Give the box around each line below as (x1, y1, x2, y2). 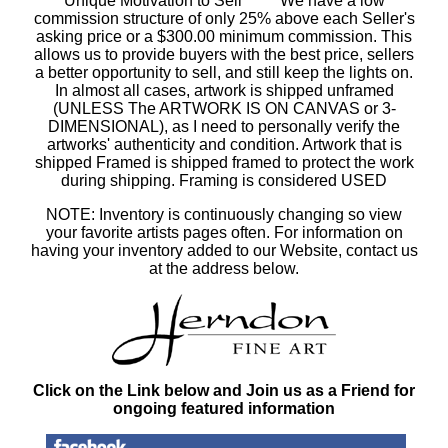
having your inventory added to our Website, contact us (30, 241, 418, 259)
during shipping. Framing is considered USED (61, 171, 387, 189)
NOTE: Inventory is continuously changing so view (46, 205, 402, 223)
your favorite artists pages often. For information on (45, 223, 403, 241)
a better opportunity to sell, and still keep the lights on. (35, 63, 413, 81)
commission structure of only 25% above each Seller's (33, 9, 415, 27)
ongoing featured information (113, 399, 335, 417)
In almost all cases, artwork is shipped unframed (54, 81, 394, 99)
